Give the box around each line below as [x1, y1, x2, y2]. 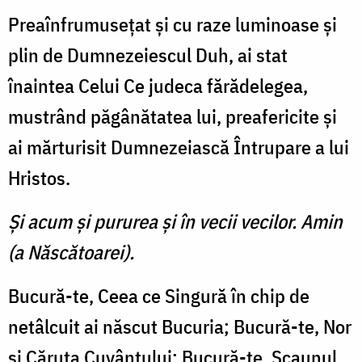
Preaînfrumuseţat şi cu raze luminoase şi [8, 11, 337, 38]
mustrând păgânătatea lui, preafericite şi [8, 103, 337, 130]
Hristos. [8, 165, 70, 192]
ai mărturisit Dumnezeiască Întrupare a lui [8, 134, 349, 161]
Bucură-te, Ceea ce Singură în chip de [8, 283, 309, 309]
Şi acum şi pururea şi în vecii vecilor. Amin [8, 208, 343, 235]
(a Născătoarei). [8, 239, 134, 266]
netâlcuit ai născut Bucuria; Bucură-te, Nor [8, 314, 351, 340]
